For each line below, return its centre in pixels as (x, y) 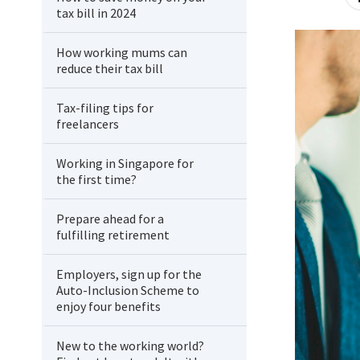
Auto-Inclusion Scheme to (128, 290)
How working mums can (122, 52)
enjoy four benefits (110, 306)
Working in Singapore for (125, 163)
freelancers (88, 124)
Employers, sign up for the (129, 274)
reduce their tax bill (110, 68)
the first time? (96, 179)
